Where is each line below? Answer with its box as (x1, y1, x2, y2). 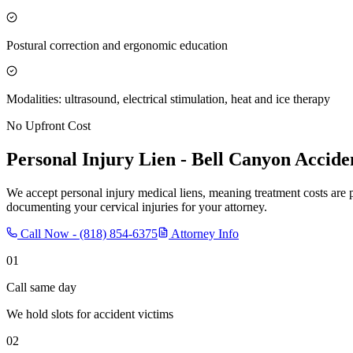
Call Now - (17, 226, 80, 240)
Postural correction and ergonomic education (6, 38, 228, 52)
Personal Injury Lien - (6, 148, 191, 169)
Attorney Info (169, 226, 239, 240)
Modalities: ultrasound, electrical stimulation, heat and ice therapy (6, 91, 330, 106)
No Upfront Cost (6, 118, 91, 132)
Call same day (6, 280, 76, 294)
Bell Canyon (191, 148, 291, 169)
